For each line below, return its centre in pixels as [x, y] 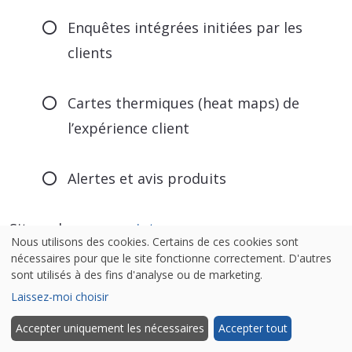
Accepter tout [253, 328]
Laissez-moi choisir [60, 296]
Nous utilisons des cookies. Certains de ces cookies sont [155, 241]
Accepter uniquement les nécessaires [110, 328]
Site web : [44, 228]
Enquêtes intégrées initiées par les [185, 27]
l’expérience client [129, 128]
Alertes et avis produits [147, 178]
